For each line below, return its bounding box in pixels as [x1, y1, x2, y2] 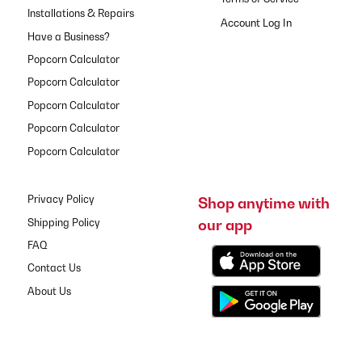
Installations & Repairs [27, 7, 134, 20]
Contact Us [27, 262, 81, 275]
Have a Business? [27, 30, 110, 43]
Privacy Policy [27, 193, 95, 206]
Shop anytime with [197, 194, 330, 213]
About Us [27, 284, 71, 297]
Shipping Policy [27, 216, 100, 229]
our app [197, 216, 252, 234]
